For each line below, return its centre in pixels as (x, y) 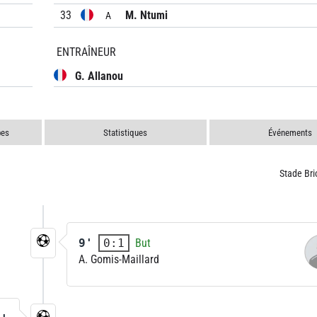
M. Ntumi (146, 15)
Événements (290, 133)
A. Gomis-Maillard (119, 259)
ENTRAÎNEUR (86, 52)
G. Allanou (99, 76)
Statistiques (126, 133)
